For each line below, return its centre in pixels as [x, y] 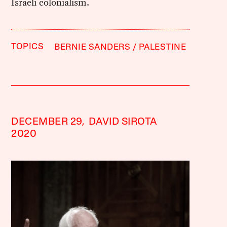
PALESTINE [162, 47]
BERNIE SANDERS [92, 47]
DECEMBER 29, [48, 122]
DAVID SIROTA [123, 122]
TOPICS [28, 47]
